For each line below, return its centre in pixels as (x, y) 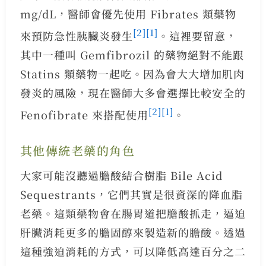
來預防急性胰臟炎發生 (76, 35)
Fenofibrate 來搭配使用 (84, 114)
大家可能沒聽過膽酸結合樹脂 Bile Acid (121, 175)
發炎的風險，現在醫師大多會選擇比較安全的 (133, 92)
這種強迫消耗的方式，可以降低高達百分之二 (133, 251)
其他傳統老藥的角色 (77, 150)
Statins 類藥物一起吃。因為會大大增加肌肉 (132, 73)
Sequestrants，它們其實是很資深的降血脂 (131, 194)
